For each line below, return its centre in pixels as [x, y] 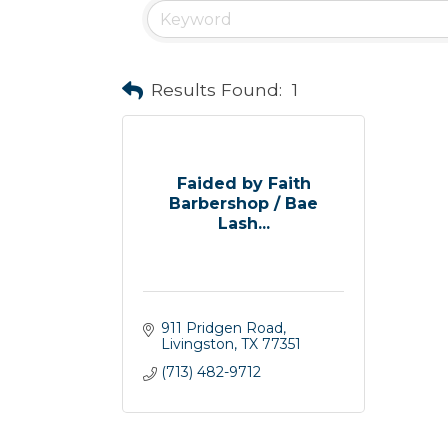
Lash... [243, 223]
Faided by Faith [243, 183]
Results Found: [216, 89]
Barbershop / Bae [243, 203]
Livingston [197, 344]
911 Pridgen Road [221, 328]
